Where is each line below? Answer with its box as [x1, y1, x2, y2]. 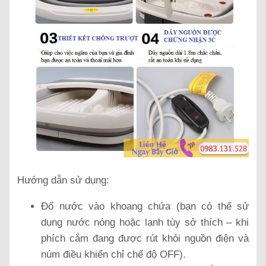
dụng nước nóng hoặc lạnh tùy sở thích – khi [41, 217, 249, 229]
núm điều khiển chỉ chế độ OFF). [41, 249, 186, 261]
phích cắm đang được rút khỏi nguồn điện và [41, 233, 249, 245]
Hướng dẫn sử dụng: [17, 175, 109, 186]
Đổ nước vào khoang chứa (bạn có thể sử [41, 201, 249, 213]
